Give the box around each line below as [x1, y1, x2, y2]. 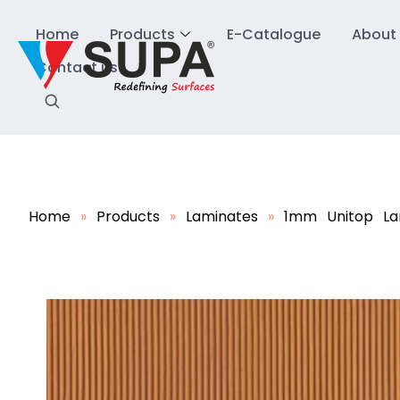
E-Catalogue [227, 23, 321, 45]
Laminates [186, 206, 258, 227]
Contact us [36, 57, 118, 79]
